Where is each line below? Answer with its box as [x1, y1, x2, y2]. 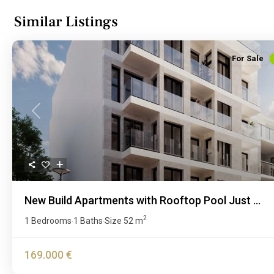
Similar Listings [14, 12, 118, 31]
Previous [35, 112, 65, 121]
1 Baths [73, 215, 103, 226]
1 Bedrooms [24, 215, 72, 226]
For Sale [232, 53, 264, 63]
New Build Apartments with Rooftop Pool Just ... [24, 193, 261, 207]
